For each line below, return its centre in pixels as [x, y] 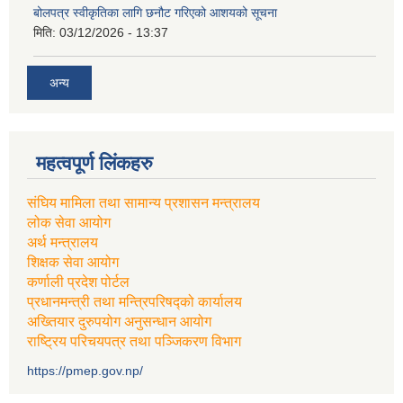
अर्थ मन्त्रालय [63, 243]
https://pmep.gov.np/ [85, 371]
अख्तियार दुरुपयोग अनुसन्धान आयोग [119, 322]
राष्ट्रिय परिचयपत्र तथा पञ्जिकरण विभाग [134, 342]
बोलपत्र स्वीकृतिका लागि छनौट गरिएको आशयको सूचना [155, 12]
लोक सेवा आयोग [69, 223]
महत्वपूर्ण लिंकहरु [94, 164]
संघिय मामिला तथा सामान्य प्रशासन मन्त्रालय [143, 203]
